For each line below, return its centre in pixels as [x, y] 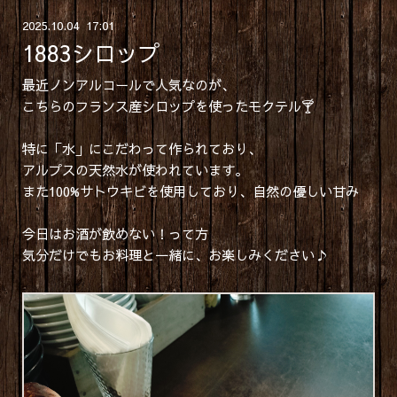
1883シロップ [91, 53]
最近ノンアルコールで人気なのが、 [128, 85]
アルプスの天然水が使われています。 [135, 170]
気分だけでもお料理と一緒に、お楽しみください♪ [175, 255]
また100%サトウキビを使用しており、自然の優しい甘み [190, 191]
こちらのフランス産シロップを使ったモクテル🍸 [168, 106]
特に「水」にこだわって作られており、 [141, 149]
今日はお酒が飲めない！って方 [115, 234]
